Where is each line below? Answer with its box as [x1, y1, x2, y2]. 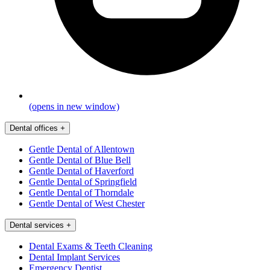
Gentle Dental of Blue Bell [29, 154, 131, 165]
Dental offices [10, 123, 58, 133]
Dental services [10, 220, 64, 230]
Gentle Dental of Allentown [29, 143, 134, 154]
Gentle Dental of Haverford [29, 165, 134, 176]
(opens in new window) [29, 101, 119, 111]
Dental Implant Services [29, 251, 120, 262]
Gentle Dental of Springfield [29, 176, 137, 187]
